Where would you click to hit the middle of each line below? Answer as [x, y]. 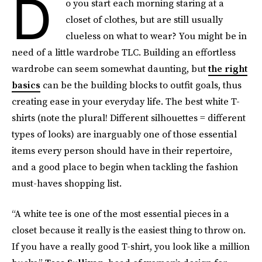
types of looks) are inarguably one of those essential [124, 134]
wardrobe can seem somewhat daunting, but [110, 68]
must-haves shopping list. [67, 183]
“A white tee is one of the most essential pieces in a [120, 213]
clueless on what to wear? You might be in [156, 36]
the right [228, 68]
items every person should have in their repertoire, [122, 150]
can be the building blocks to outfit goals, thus [141, 85]
